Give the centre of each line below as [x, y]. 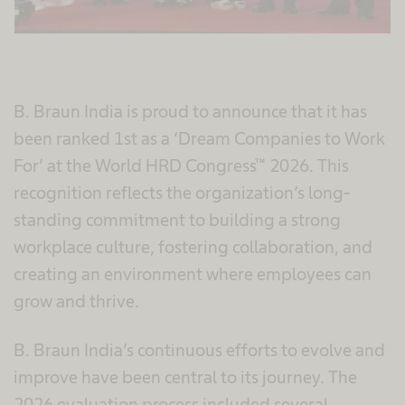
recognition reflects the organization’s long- [182, 192]
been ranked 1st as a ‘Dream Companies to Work [199, 138]
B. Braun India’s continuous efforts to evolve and [199, 349]
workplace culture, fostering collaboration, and [193, 246]
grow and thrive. [76, 301]
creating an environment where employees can [193, 273]
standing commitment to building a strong [177, 219]
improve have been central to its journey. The [185, 377]
